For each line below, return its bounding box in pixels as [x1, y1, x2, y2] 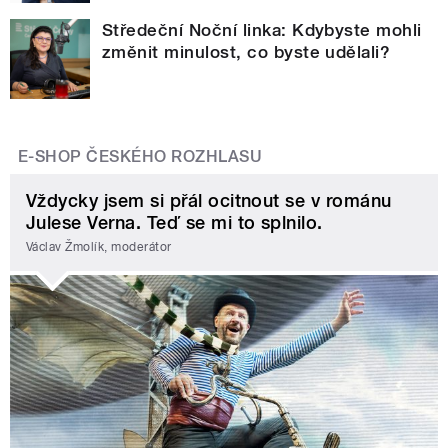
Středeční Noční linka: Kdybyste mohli [102, 20, 422, 41]
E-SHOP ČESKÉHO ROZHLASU [18, 147, 263, 167]
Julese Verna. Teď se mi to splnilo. [26, 212, 323, 234]
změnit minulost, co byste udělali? [102, 42, 391, 63]
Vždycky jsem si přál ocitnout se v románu [26, 190, 392, 212]
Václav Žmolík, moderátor [26, 239, 172, 254]
